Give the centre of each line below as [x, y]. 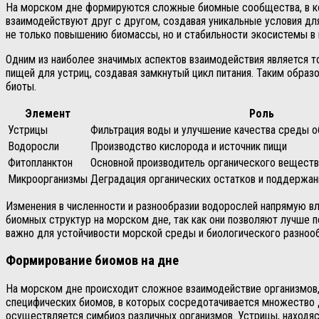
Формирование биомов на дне [92, 261]
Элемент [48, 113]
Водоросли [33, 146]
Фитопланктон [40, 162]
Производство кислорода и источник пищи [189, 146]
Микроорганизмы [48, 179]
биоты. [21, 86]
